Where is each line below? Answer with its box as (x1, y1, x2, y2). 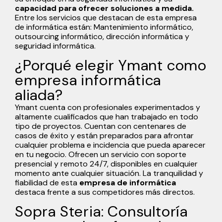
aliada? (15, 85, 63, 105)
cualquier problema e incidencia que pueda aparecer (15, 139, 206, 150)
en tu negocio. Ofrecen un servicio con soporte (15, 149, 186, 160)
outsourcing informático (15, 31, 103, 42)
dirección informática (106, 31, 183, 42)
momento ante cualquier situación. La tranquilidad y (15, 167, 203, 178)
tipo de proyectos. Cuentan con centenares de (15, 120, 186, 131)
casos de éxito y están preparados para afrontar (15, 130, 194, 141)
